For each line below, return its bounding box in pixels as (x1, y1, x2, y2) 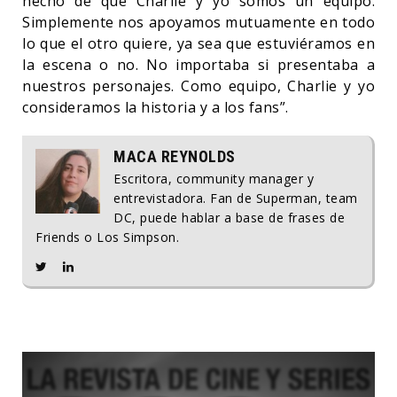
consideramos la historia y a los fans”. (22, 97, 289, 117)
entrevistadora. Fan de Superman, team (113, 190, 358, 206)
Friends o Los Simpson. (35, 229, 179, 245)
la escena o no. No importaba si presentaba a (22, 55, 375, 74)
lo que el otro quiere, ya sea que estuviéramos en (22, 34, 375, 53)
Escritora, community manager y (113, 170, 314, 187)
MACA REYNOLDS (113, 147, 236, 166)
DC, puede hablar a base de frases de (113, 209, 345, 226)
